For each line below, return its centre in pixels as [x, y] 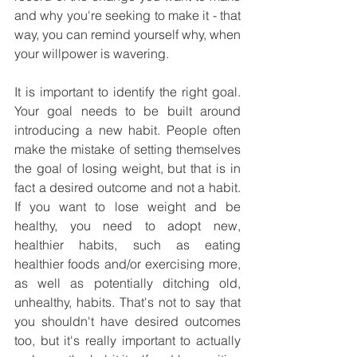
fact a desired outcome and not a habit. [127, 188]
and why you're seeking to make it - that [127, 16]
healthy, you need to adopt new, [127, 226]
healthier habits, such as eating [127, 245]
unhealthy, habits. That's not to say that [127, 302]
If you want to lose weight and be [127, 207]
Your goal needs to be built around [127, 111]
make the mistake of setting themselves [127, 149]
